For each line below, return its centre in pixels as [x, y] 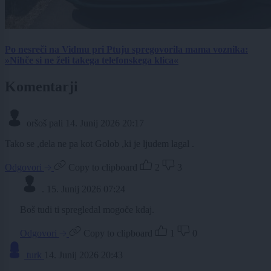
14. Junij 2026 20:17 [105, 123]
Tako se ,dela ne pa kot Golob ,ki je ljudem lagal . [100, 143]
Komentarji [41, 87]
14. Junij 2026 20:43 [83, 255]
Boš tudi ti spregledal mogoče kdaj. [87, 209]
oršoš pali [45, 123]
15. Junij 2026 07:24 [86, 189]
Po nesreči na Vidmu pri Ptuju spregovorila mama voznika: [126, 49]
